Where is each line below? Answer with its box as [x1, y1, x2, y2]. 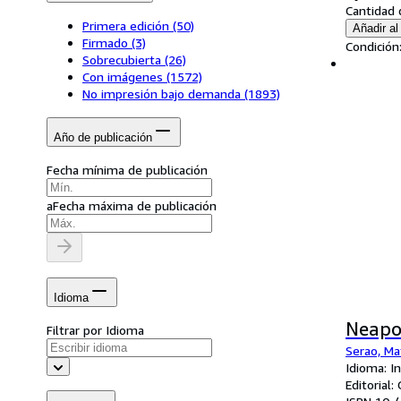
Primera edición [82, 18, 169, 34]
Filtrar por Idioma [47, 321, 144, 337]
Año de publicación [54, 130, 152, 144]
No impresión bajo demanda [82, 86, 241, 102]
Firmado [82, 35, 128, 51]
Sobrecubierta [82, 52, 161, 68]
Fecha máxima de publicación [53, 198, 217, 214]
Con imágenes [82, 69, 163, 85]
